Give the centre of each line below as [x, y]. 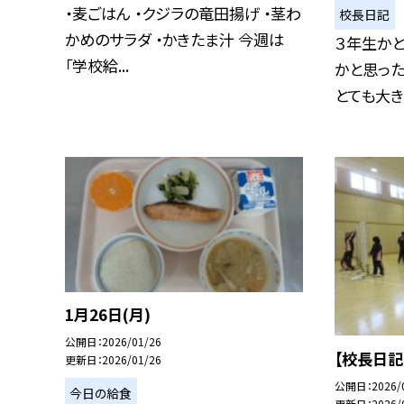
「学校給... [97, 65]
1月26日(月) [108, 315]
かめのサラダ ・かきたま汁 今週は [174, 39]
